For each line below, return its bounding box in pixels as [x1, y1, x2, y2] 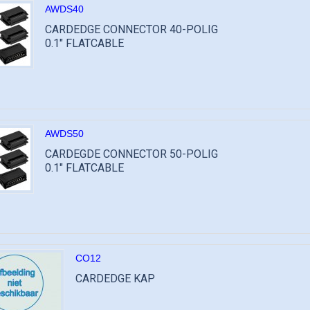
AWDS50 [45, 128, 84, 139]
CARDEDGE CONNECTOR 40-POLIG [45, 23, 218, 36]
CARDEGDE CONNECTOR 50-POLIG [45, 147, 218, 161]
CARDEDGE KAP [75, 272, 155, 285]
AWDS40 [45, 3, 84, 15]
